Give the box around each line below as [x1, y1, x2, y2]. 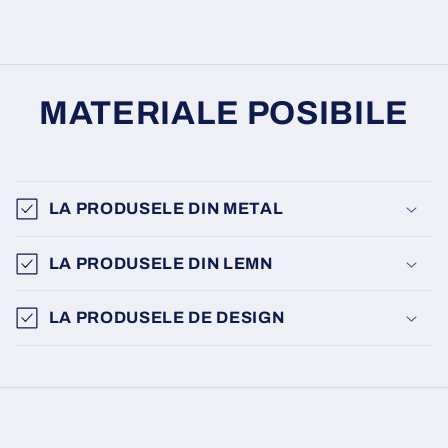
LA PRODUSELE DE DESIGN [48, 309, 285, 327]
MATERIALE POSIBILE [39, 95, 409, 132]
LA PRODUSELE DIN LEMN [48, 254, 273, 272]
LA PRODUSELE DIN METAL [48, 200, 284, 218]
